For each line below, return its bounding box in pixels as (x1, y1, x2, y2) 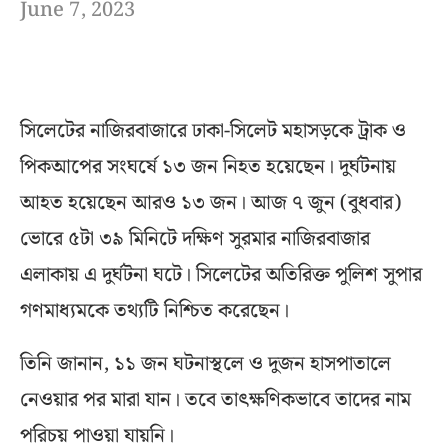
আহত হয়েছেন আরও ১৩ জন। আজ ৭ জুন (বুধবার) (20, 186, 401, 219)
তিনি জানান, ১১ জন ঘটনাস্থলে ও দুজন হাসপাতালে (20, 347, 391, 380)
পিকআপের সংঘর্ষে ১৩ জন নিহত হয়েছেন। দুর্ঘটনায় (20, 150, 396, 183)
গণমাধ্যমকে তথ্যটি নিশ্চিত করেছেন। (20, 294, 289, 327)
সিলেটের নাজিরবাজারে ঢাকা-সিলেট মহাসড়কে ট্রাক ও (20, 114, 406, 147)
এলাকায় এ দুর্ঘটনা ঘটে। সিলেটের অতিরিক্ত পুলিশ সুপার (20, 258, 422, 291)
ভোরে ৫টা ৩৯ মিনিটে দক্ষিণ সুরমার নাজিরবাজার (20, 222, 370, 255)
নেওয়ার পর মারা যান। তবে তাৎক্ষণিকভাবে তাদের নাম (20, 383, 411, 416)
